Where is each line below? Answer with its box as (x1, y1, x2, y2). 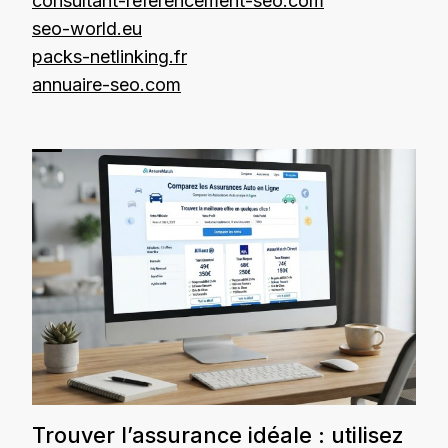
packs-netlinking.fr (32, 45, 187, 67)
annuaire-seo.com (32, 73, 181, 95)
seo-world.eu (32, 17, 142, 39)
